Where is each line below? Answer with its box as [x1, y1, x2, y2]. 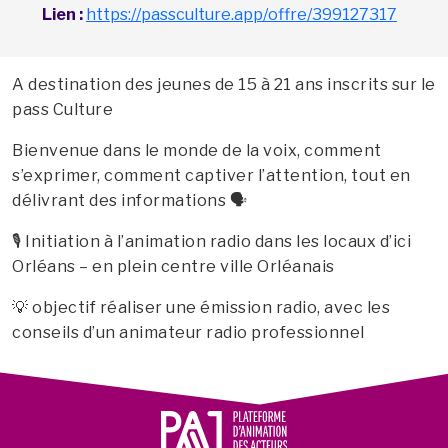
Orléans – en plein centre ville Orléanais [12, 257, 335, 276]
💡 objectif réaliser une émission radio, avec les [12, 298, 390, 317]
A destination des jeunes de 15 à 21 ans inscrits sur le [12, 75, 436, 94]
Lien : [42, 5, 83, 24]
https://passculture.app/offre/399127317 [86, 5, 397, 24]
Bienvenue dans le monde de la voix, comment [12, 141, 382, 160]
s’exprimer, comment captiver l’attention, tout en [12, 166, 411, 185]
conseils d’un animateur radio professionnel [12, 323, 365, 342]
